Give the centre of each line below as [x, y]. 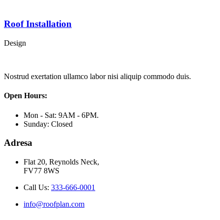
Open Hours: [26, 96]
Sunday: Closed [48, 124]
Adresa [18, 143]
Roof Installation [38, 24]
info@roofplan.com [54, 204]
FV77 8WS [41, 171]
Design [15, 43]
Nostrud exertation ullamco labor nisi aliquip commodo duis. [97, 77]
